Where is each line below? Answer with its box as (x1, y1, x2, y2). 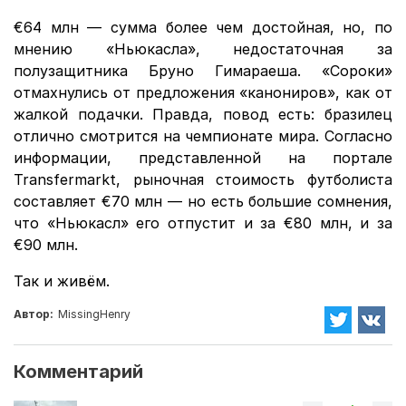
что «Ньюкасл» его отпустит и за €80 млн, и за (14, 214, 392, 233)
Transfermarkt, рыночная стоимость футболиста (14, 170, 392, 189)
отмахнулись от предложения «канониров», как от (14, 83, 392, 102)
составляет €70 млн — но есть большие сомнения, (14, 192, 392, 211)
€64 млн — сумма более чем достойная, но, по (14, 18, 392, 37)
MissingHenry (58, 307, 130, 322)
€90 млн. (14, 236, 78, 255)
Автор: (14, 307, 53, 322)
